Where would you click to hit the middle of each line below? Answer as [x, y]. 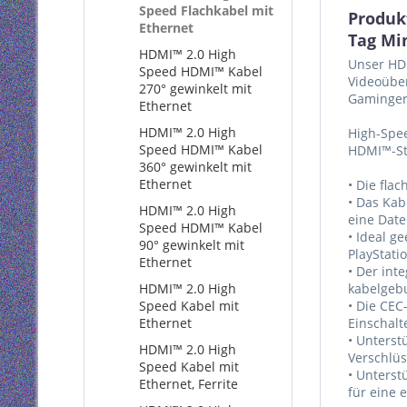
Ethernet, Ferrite [189, 384]
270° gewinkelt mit [195, 89]
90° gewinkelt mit [192, 245]
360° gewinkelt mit [195, 167]
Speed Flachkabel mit [206, 10]
